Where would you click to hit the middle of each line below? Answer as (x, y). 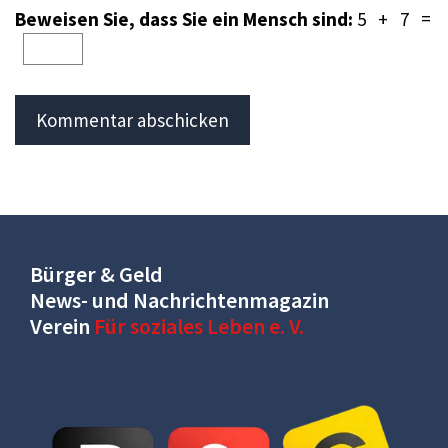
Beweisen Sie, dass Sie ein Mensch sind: (186, 18)
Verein (62, 325)
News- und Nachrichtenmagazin (179, 299)
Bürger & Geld (96, 273)
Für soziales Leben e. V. (199, 325)
